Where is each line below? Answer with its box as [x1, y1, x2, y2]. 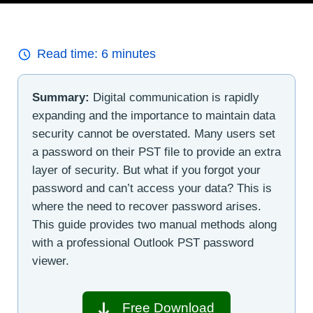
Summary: [32, 91, 89, 105]
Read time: [37, 47, 101, 61]
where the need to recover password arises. [32, 200, 261, 214]
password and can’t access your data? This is [32, 182, 272, 196]
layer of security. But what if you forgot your [32, 163, 261, 177]
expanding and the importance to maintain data [32, 109, 275, 123]
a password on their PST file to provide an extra [32, 145, 281, 159]
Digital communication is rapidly [89, 91, 259, 105]
